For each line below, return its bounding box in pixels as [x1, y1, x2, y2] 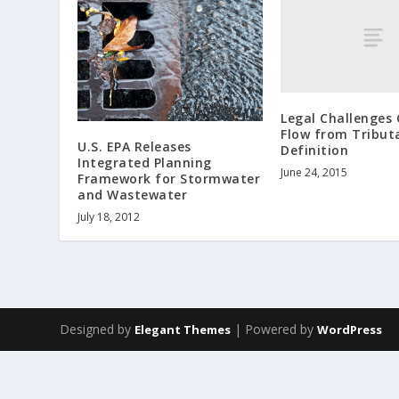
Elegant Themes [134, 322, 232, 338]
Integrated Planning [77, 153, 212, 171]
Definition [281, 142, 349, 159]
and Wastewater [77, 185, 188, 203]
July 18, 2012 [77, 208, 141, 224]
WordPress [317, 322, 383, 338]
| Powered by [231, 321, 318, 338]
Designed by [60, 321, 135, 338]
